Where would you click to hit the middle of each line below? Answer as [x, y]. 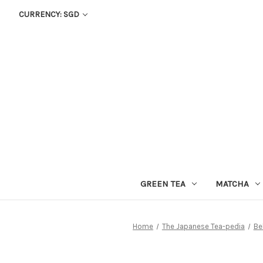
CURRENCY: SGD [50, 14]
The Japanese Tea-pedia [203, 226]
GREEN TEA [163, 183]
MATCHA [232, 183]
